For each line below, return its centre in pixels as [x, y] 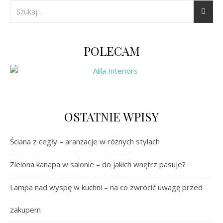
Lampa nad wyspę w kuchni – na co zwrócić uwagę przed [106, 187]
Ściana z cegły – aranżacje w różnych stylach [85, 142]
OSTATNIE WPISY [111, 117]
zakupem [25, 210]
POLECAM [111, 51]
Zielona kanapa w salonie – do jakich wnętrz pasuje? [98, 165]
